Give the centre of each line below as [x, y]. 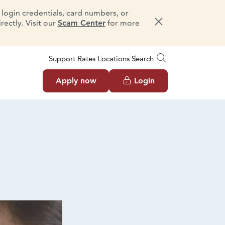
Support [62, 58]
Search [142, 59]
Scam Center [81, 23]
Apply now [76, 81]
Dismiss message [189, 26]
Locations [113, 58]
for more [122, 23]
